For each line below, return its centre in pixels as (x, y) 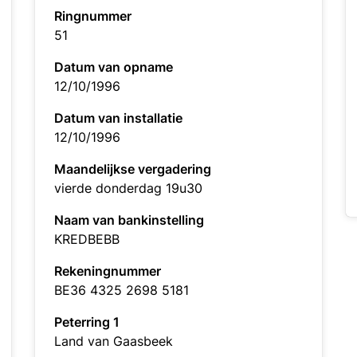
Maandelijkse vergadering (133, 169)
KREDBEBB (87, 239)
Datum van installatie (118, 118)
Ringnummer (93, 16)
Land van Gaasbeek (114, 341)
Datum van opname (114, 67)
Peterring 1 (87, 322)
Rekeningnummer (108, 271)
